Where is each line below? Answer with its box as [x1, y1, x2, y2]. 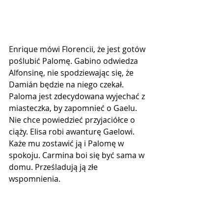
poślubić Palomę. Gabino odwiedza [9, 55, 140, 66]
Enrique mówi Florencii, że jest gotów [9, 44, 147, 55]
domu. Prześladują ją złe [9, 162, 100, 172]
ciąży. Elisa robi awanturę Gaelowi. [9, 126, 137, 137]
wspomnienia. [9, 173, 60, 184]
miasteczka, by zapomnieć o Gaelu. [9, 103, 139, 113]
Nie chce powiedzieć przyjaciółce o [9, 114, 137, 125]
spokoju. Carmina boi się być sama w [9, 150, 146, 161]
